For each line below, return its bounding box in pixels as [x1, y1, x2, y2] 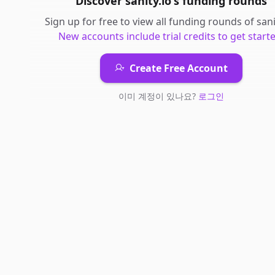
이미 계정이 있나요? [118, 90, 198, 102]
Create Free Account [129, 61, 228, 75]
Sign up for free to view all [45, 15, 169, 28]
